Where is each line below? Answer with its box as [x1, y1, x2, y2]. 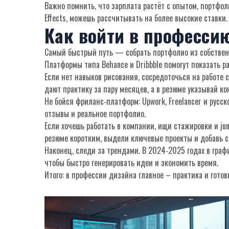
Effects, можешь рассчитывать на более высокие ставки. [44, 12, 227, 24]
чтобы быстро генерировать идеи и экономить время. [44, 156, 218, 169]
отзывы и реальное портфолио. [44, 107, 146, 120]
